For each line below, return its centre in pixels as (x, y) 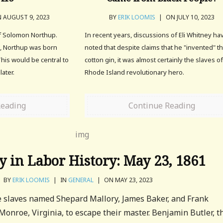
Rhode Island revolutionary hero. (135, 72)
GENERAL (81, 180)
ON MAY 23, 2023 (127, 180)
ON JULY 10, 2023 (190, 17)
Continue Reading (162, 106)
